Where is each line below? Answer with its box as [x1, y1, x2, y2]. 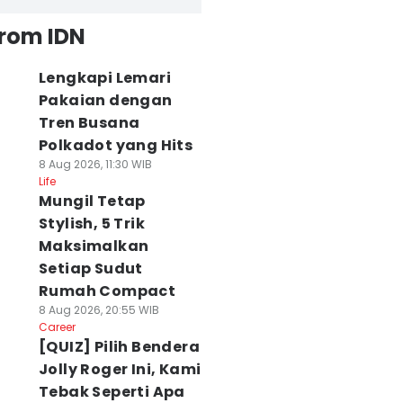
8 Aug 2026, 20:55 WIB [38, 302, 159, 318]
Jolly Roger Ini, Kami [38, 359, 201, 380]
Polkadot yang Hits [38, 135, 193, 156]
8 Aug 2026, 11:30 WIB [38, 157, 152, 172]
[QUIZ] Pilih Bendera [38, 336, 200, 357]
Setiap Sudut [38, 258, 143, 279]
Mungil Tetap [38, 191, 146, 211]
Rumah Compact [38, 281, 176, 301]
